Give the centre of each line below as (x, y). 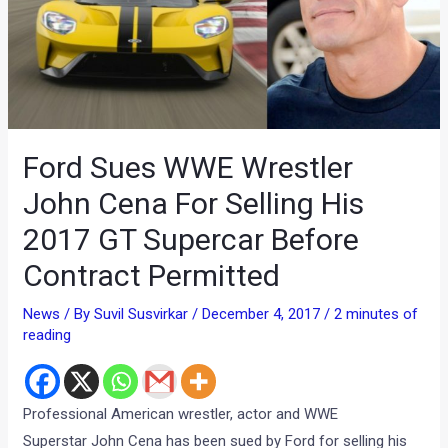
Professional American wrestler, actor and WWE (181, 414)
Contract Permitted (152, 276)
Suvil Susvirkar (143, 314)
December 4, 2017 (263, 314)
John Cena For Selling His (194, 204)
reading (47, 335)
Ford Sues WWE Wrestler (188, 168)
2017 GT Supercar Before (191, 240)
